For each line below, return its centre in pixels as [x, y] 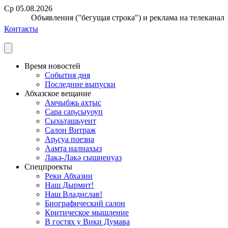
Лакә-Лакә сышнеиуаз [83, 158]
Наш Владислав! [74, 194]
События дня [67, 75]
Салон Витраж [70, 130]
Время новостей [52, 66]
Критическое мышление [87, 212]
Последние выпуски [80, 84]
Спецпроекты [48, 167]
